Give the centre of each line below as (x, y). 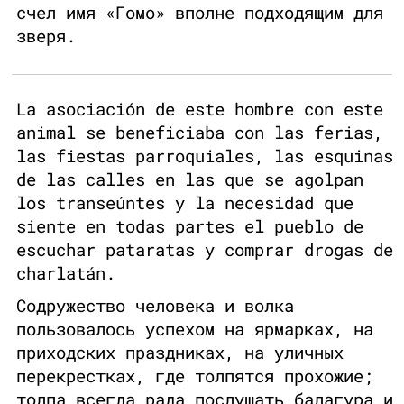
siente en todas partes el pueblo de (190, 226)
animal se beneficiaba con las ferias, (200, 133)
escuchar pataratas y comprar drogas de (205, 250)
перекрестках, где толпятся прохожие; (195, 376)
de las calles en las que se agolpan (190, 179)
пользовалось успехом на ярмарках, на (195, 329)
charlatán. (66, 273)
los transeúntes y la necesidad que (185, 203)
